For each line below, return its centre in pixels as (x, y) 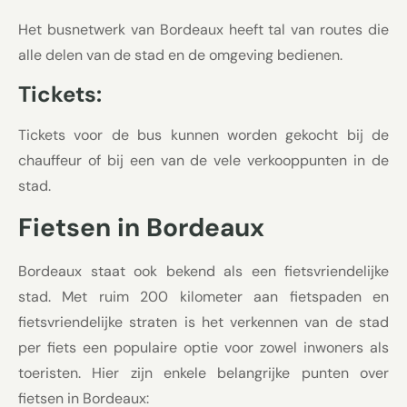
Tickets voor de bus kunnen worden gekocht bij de (203, 134)
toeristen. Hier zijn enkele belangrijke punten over (203, 373)
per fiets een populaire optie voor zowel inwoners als (203, 348)
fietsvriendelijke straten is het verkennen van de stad (203, 323)
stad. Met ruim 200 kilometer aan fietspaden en (203, 297)
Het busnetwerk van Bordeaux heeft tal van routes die (203, 29)
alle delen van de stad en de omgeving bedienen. (180, 55)
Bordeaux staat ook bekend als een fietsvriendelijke (203, 272)
